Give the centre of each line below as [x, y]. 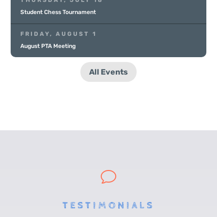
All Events [108, 72]
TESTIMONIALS [108, 206]
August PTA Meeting [48, 46]
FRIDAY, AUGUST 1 [59, 34]
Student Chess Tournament [58, 12]
